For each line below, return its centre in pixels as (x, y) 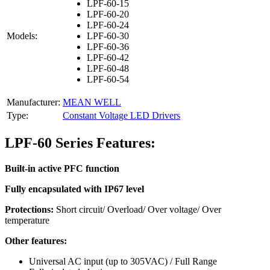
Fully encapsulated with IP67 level (74, 189)
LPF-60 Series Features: (80, 143)
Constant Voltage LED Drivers (121, 116)
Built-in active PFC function (62, 169)
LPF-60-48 (108, 69)
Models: (22, 36)
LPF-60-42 (108, 58)
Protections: (29, 210)
